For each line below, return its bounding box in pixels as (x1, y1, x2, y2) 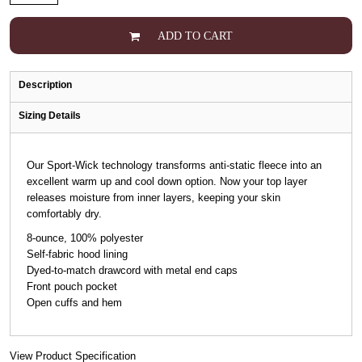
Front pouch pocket (26, 280, 117, 293)
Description (18, 79, 72, 91)
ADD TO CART (158, 30, 233, 43)
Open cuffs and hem (26, 297, 122, 309)
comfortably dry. (26, 208, 102, 221)
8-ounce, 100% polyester (26, 232, 143, 245)
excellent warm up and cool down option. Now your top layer (26, 175, 307, 188)
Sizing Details (18, 110, 81, 122)
